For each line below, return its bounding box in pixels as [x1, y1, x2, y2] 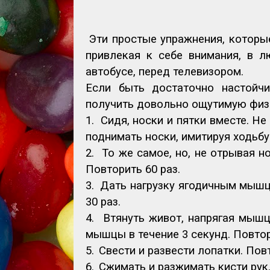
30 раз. [86, 195, 121, 209]
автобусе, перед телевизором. [86, 65, 243, 79]
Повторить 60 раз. [86, 163, 180, 177]
